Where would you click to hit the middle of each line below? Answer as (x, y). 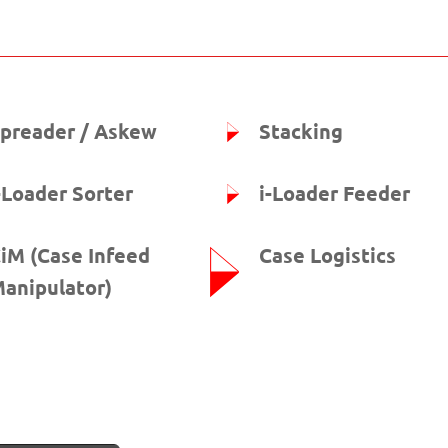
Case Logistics (327, 255)
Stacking (301, 131)
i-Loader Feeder (334, 193)
